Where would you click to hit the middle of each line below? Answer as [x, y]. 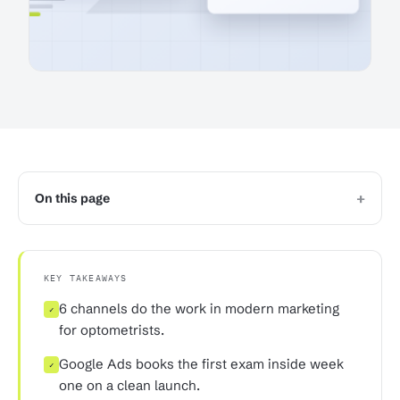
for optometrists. [112, 330]
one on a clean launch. [129, 385]
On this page [72, 198]
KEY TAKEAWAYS [86, 278]
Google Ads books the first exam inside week [201, 364]
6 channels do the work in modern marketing [199, 308]
